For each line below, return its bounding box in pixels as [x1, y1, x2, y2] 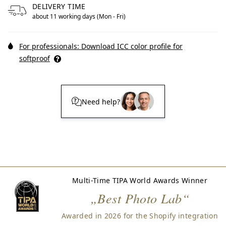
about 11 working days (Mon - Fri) [32, 12, 126, 21]
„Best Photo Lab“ [90, 189, 190, 207]
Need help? [82, 96, 120, 106]
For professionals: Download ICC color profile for [19, 41, 183, 51]
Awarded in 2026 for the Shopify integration [61, 211, 218, 220]
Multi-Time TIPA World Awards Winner [72, 176, 208, 185]
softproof [19, 53, 50, 63]
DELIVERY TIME [32, 2, 86, 11]
